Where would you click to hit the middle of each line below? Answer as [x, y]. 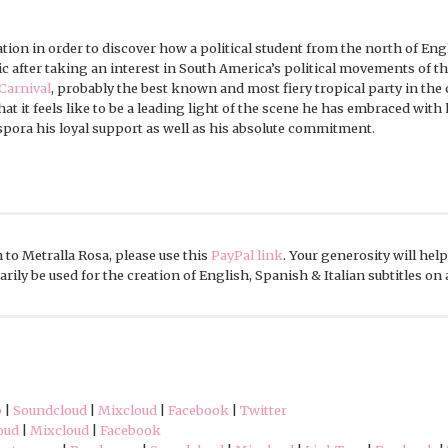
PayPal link [247, 255]
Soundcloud [50, 410]
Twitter [263, 410]
